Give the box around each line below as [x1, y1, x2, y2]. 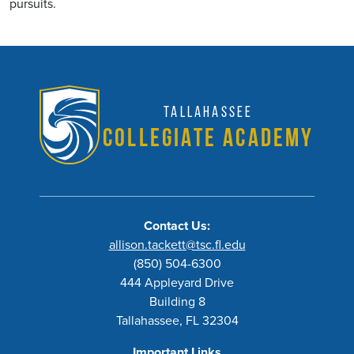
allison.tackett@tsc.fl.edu [108, 235, 246, 254]
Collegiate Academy [103, 123, 314, 152]
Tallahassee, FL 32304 [115, 311, 239, 330]
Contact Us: [144, 217, 210, 235]
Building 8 [149, 292, 205, 311]
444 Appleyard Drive [120, 273, 234, 292]
